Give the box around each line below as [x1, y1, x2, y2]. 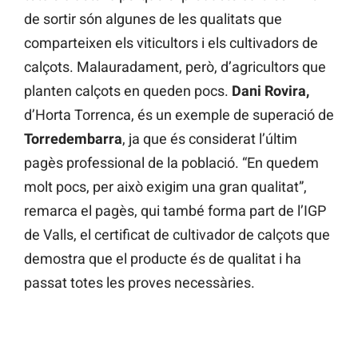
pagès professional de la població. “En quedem [24, 154, 319, 172]
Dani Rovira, [232, 82, 309, 100]
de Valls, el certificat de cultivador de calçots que [24, 226, 330, 244]
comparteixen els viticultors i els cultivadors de [24, 34, 318, 52]
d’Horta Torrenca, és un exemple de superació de [24, 106, 334, 124]
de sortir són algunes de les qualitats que [24, 10, 282, 28]
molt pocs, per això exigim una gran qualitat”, [24, 178, 307, 196]
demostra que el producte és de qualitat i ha [24, 250, 301, 268]
